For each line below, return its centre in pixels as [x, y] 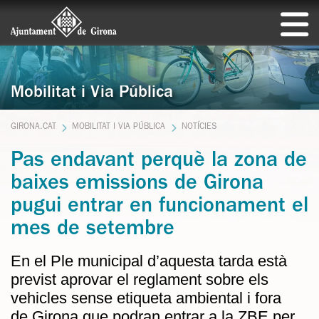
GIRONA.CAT [33, 127]
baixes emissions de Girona [137, 184]
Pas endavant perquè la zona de [159, 161]
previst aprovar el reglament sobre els [140, 279]
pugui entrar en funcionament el [159, 207]
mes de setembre [93, 230]
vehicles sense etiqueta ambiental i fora [146, 298]
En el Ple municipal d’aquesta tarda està [149, 261]
